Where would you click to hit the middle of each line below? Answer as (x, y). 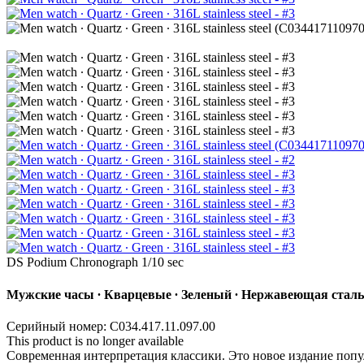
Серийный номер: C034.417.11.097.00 (111, 326)
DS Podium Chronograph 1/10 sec (95, 262)
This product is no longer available (95, 340)
